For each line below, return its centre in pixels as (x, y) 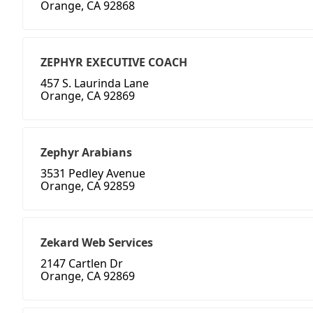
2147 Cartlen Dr (82, 264)
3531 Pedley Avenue (93, 174)
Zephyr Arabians (86, 153)
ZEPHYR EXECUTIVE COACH (114, 63)
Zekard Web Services (97, 243)
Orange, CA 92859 (88, 186)
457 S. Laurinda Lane (95, 83)
